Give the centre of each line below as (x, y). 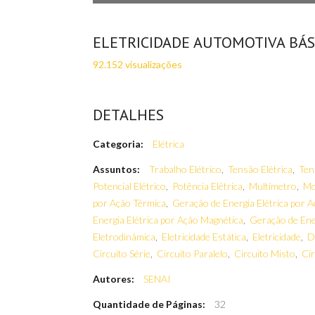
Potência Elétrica (207, 186)
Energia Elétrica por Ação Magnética (168, 220)
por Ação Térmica (129, 203)
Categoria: (118, 144)
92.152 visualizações (137, 64)
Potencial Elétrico (129, 186)
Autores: (114, 279)
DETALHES (128, 115)
